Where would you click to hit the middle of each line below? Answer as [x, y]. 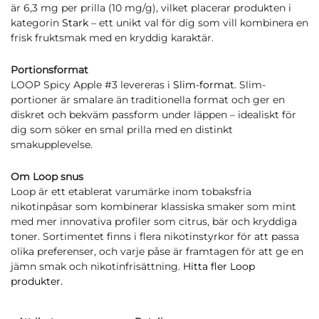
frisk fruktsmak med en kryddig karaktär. [112, 38]
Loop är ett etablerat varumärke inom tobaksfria [131, 192]
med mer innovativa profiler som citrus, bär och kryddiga [154, 221]
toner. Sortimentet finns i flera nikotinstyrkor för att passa [155, 236]
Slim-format [204, 85]
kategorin [36, 23]
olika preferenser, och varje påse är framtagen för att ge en [157, 251]
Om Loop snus [47, 177]
